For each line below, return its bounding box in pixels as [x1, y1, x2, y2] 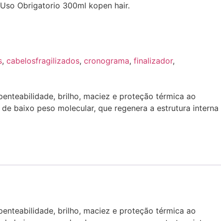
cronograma [84, 55, 129, 66]
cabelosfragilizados [6, 55, 79, 66]
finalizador [134, 55, 173, 66]
